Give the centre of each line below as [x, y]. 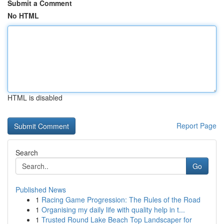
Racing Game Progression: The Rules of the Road [121, 199]
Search [27, 152]
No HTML [23, 15]
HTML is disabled [35, 97]
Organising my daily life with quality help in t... [113, 209]
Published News [41, 189]
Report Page [196, 125]
